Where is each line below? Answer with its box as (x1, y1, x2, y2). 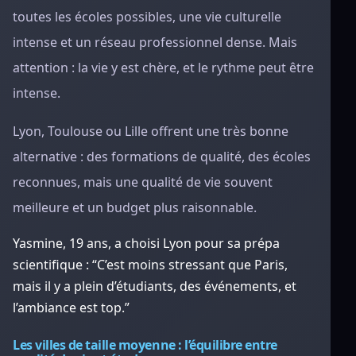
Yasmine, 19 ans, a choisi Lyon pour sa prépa (13, 234, 280, 252)
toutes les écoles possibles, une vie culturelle (13, 8, 281, 25)
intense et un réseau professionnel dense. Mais (13, 33, 297, 51)
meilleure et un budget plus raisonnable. (13, 199, 257, 216)
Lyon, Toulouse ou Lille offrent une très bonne (13, 122, 288, 140)
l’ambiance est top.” (13, 299, 130, 316)
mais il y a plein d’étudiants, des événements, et (13, 277, 296, 295)
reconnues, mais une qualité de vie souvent (13, 173, 273, 191)
